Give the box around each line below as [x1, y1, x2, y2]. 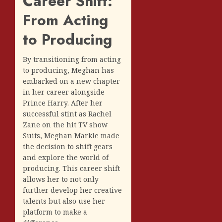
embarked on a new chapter [23, 76, 120, 86]
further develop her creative [23, 185, 122, 195]
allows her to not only [23, 174, 99, 184]
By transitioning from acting [23, 54, 121, 64]
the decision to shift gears [23, 141, 112, 151]
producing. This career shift [23, 163, 120, 173]
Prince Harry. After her [23, 98, 103, 108]
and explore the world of [23, 152, 109, 162]
